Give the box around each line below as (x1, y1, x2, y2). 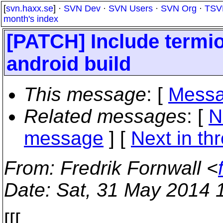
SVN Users (109, 3, 153, 13)
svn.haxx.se (6, 3, 53, 13)
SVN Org (161, 3, 197, 13)
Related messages (24, 106, 187, 127)
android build (6, 53, 131, 75)
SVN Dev (64, 3, 101, 13)
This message (24, 84, 146, 105)
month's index (3, 14, 58, 24)
